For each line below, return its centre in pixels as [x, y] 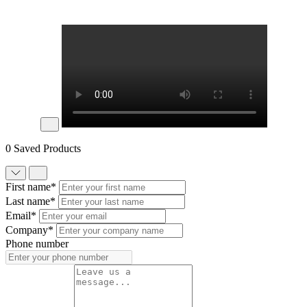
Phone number [37, 243]
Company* [29, 230]
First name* [31, 186]
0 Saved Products [43, 148]
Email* [21, 215]
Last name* [30, 201]
